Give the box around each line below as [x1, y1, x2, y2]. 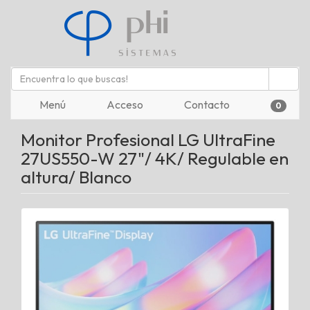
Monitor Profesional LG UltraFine [21, 129, 275, 151]
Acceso [104, 98, 143, 111]
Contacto [182, 98, 230, 111]
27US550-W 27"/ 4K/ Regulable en [21, 147, 289, 170]
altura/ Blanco [21, 166, 131, 188]
